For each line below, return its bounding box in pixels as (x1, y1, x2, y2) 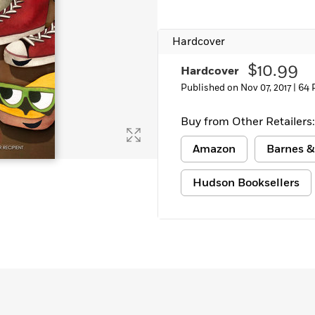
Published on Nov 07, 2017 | (181, 82, 298, 94)
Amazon (193, 141, 236, 157)
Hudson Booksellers (193, 175, 300, 191)
